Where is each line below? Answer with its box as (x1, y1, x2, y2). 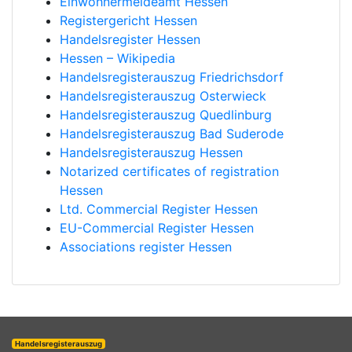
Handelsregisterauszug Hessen (60, 145, 243, 160)
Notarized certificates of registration (60, 163, 279, 179)
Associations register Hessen (60, 239, 232, 255)
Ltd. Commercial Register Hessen (60, 201, 258, 217)
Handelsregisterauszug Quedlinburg (60, 107, 272, 123)
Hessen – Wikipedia (60, 50, 175, 66)
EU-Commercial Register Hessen (60, 220, 254, 236)
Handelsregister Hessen (60, 31, 200, 47)
